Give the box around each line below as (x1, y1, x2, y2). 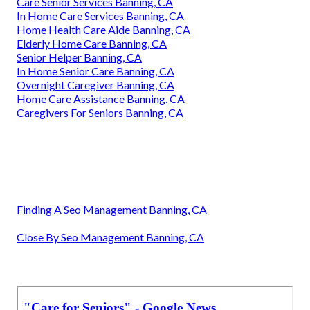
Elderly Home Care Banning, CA (17, 36, 167, 50)
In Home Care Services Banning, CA (17, 8, 184, 22)
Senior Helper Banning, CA (17, 50, 142, 64)
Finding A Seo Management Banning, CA (17, 202, 207, 216)
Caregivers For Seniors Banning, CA (17, 105, 183, 119)
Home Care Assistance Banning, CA (17, 91, 185, 105)
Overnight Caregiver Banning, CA (17, 77, 174, 91)
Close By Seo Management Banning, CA (17, 230, 204, 244)
